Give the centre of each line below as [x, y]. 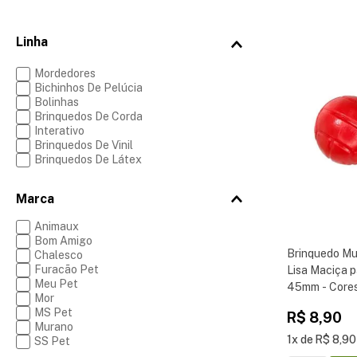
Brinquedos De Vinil [83, 145]
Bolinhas [56, 102]
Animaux [56, 226]
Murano [53, 327]
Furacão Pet [66, 269]
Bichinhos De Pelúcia [88, 88]
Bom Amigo [63, 241]
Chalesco [58, 255]
